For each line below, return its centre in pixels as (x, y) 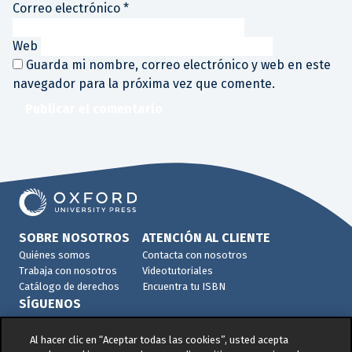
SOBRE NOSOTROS (74, 237)
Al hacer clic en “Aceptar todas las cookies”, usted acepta (159, 340)
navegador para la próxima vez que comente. (144, 83)
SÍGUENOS (50, 303)
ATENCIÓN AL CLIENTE (206, 237)
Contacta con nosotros (195, 255)
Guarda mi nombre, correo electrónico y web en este (178, 64)
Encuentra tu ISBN (184, 286)
